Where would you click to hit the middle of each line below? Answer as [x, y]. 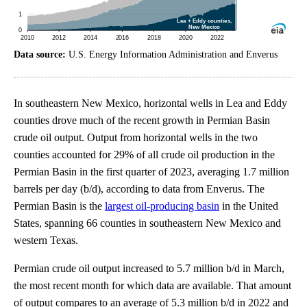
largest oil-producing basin [162, 206]
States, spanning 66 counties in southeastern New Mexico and [147, 223]
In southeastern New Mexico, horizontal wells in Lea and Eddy [150, 103]
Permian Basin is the [59, 206]
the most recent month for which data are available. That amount [152, 285]
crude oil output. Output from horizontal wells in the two [136, 137]
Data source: [41, 54]
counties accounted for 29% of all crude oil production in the [144, 154]
